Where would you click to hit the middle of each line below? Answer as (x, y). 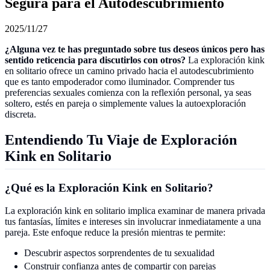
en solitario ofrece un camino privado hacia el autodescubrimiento (129, 71)
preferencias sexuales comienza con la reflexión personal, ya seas (128, 92)
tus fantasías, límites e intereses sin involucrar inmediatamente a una (133, 222)
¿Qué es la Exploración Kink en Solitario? (109, 187)
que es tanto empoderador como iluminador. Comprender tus (120, 81)
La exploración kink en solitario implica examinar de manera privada (135, 211)
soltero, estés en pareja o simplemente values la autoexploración (125, 103)
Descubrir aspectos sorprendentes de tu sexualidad (119, 253)
